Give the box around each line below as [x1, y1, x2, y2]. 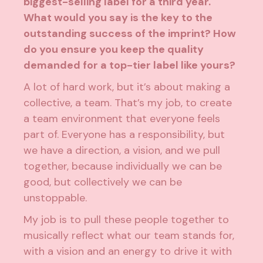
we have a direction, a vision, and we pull [23, 143, 221, 158]
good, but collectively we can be [23, 175, 183, 190]
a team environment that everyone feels [23, 112, 221, 126]
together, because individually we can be [23, 159, 222, 174]
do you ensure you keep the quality [23, 42, 204, 57]
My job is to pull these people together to [23, 213, 230, 227]
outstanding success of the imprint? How [23, 26, 237, 41]
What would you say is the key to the [23, 11, 213, 25]
